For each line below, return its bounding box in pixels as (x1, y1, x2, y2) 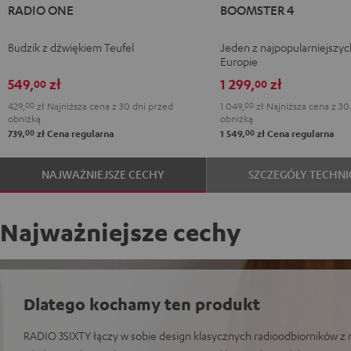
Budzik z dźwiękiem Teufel (8, 39, 134, 54)
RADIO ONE (8, 2, 74, 17)
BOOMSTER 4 (219, 2, 295, 17)
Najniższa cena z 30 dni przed (45, 99, 173, 112)
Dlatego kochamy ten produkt (24, 292, 260, 314)
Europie (219, 53, 258, 68)
